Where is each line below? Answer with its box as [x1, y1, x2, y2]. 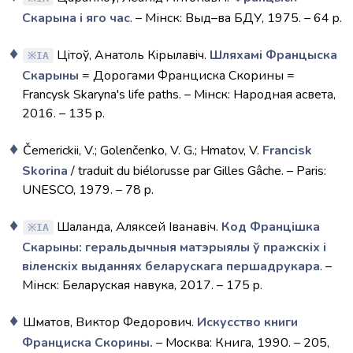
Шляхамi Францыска [210, 46, 337, 64]
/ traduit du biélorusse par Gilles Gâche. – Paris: [68, 162, 326, 180]
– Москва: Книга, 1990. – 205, [153, 334, 329, 351]
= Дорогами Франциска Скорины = [79, 67, 295, 84]
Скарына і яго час [22, 9, 130, 27]
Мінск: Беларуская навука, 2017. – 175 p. [22, 277, 262, 294]
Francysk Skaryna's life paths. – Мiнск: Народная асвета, [22, 86, 336, 103]
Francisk [262, 142, 312, 159]
